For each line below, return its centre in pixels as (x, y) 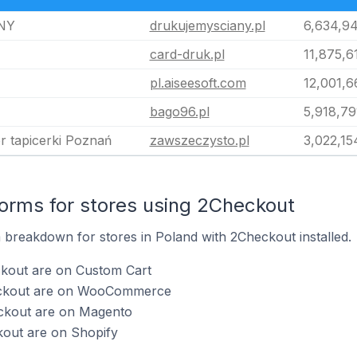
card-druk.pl (187, 54)
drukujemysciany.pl (207, 25)
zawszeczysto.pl (199, 140)
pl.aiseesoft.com (198, 83)
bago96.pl (179, 112)
